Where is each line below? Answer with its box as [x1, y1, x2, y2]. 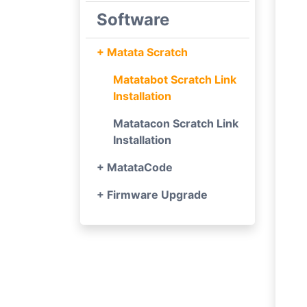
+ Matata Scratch [97, 45, 188, 59]
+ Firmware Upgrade [97, 187, 208, 201]
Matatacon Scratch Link [113, 116, 238, 130]
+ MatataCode [97, 160, 173, 174]
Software [97, 9, 169, 29]
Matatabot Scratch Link [113, 72, 236, 86]
